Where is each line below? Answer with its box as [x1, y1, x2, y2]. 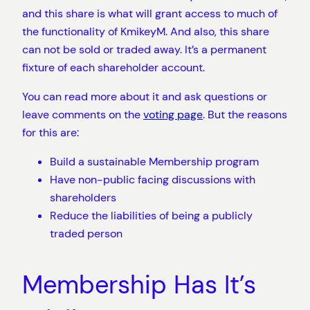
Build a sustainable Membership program [50, 154, 259, 170]
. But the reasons [203, 107, 287, 122]
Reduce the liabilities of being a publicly [50, 208, 253, 224]
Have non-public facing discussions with [50, 172, 255, 188]
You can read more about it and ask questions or [22, 89, 267, 104]
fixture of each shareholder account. [22, 60, 205, 75]
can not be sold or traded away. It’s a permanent [22, 42, 266, 57]
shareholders [50, 190, 116, 206]
